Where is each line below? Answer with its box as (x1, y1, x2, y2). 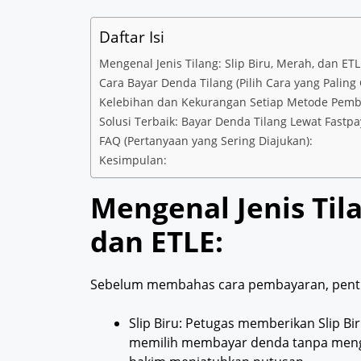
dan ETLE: (90, 222, 223, 261)
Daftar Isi (99, 26, 164, 48)
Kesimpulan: (99, 152, 167, 168)
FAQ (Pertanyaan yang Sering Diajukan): (99, 133, 313, 149)
